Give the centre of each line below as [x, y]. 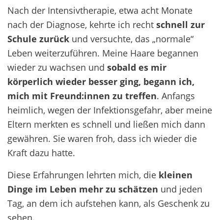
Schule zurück [38, 39]
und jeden [180, 189]
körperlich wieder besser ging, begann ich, [101, 82]
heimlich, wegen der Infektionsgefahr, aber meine [110, 110]
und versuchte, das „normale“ [131, 39]
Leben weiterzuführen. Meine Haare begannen [103, 53]
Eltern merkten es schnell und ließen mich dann [106, 124]
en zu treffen [128, 96]
